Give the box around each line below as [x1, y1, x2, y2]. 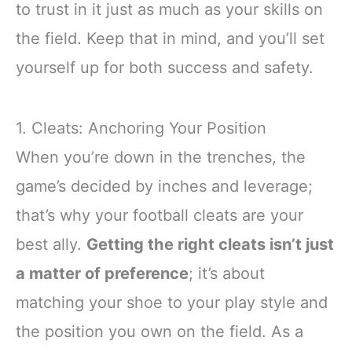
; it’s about [189, 263, 265, 283]
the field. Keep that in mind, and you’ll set [16, 28, 324, 48]
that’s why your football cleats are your [16, 205, 303, 225]
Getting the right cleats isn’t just [86, 234, 334, 254]
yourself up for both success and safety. [16, 57, 313, 77]
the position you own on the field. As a [16, 321, 303, 341]
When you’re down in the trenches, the [16, 147, 306, 167]
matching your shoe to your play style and [16, 292, 328, 312]
